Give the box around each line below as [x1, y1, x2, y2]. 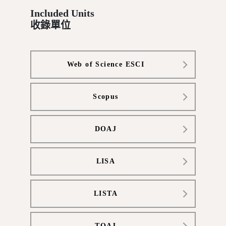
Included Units [30, 8, 94, 19]
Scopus [93, 93, 119, 100]
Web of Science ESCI [67, 61, 145, 68]
